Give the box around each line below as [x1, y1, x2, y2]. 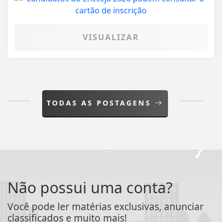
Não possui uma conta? [7, 177, 172, 198]
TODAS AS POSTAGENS [47, 98, 155, 108]
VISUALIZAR [83, 32, 139, 43]
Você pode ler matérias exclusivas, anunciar [7, 200, 204, 214]
